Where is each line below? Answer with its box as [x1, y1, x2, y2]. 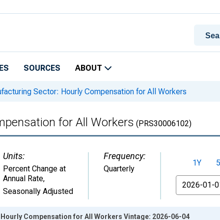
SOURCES [24, 63, 60, 73]
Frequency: [104, 151, 145, 161]
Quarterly [104, 164, 135, 173]
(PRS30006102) [134, 119, 192, 128]
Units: [3, 151, 25, 161]
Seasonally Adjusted [3, 187, 73, 196]
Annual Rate [3, 174, 43, 183]
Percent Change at [3, 164, 66, 173]
